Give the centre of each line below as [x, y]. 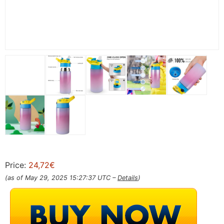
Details [128, 177]
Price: [17, 165]
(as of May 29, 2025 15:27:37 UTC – [61, 177]
